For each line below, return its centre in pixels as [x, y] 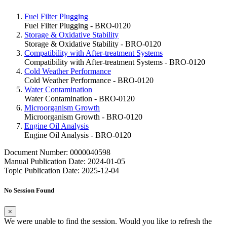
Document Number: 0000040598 [57, 153]
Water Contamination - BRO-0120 [80, 99]
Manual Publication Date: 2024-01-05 [65, 162]
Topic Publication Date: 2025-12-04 [62, 171]
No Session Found [29, 191]
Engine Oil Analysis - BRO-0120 [78, 135]
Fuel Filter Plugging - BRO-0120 [78, 26]
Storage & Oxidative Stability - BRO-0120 [93, 44]
